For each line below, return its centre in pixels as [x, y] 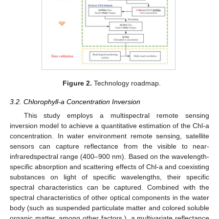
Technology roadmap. [126, 83]
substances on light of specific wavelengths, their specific [109, 177]
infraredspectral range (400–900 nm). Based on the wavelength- [109, 157]
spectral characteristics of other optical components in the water [109, 198]
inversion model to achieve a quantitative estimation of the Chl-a [109, 126]
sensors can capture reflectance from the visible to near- [109, 146]
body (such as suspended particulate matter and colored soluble [109, 208]
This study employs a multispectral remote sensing [116, 116]
